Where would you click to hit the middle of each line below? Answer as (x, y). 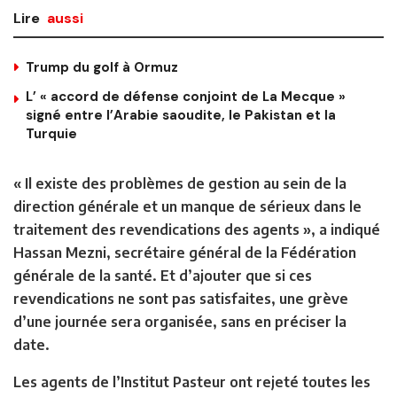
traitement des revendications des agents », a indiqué (197, 229)
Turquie (51, 133)
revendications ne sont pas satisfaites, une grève (181, 298)
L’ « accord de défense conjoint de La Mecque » (186, 96)
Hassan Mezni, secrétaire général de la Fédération (185, 252)
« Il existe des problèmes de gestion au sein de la (180, 183)
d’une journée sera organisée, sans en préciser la (180, 321)
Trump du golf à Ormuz (102, 67)
